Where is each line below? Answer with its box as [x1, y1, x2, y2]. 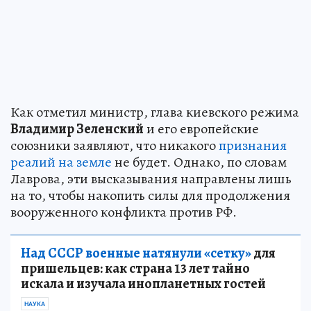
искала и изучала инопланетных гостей [21, 274, 266, 294]
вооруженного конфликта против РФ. [10, 203, 237, 222]
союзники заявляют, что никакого [10, 136, 219, 155]
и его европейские [144, 119, 259, 139]
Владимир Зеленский [10, 119, 144, 139]
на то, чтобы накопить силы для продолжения [10, 186, 290, 205]
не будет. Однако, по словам [112, 153, 287, 172]
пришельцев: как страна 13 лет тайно [21, 259, 250, 278]
